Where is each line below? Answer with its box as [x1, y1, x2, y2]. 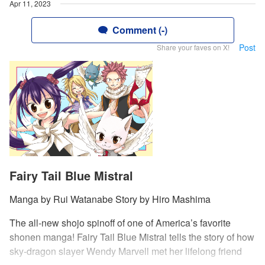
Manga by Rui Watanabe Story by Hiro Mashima [9, 192, 211, 206]
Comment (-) [112, 23, 167, 37]
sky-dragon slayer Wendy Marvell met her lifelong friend [9, 244, 242, 258]
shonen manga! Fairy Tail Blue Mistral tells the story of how [9, 230, 254, 244]
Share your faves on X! [157, 42, 230, 52]
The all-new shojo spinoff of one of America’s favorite [9, 216, 231, 230]
